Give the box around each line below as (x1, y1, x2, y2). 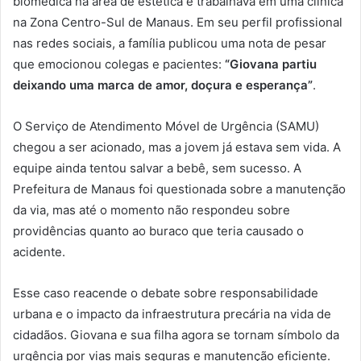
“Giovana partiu (222, 56, 317, 73)
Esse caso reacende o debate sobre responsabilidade (13, 285, 318, 301)
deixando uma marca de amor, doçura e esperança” (13, 77, 313, 93)
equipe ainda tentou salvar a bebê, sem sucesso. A (13, 160, 301, 176)
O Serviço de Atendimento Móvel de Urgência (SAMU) (13, 118, 319, 135)
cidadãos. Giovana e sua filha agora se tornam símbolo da (13, 327, 339, 343)
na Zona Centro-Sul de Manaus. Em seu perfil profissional (13, 15, 342, 31)
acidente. (13, 244, 65, 260)
